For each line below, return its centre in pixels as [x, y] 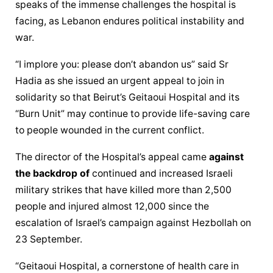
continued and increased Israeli [161, 174]
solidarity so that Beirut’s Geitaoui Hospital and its [128, 97]
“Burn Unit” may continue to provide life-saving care [133, 114]
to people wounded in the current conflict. [110, 130]
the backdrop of [53, 174]
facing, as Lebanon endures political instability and [130, 21]
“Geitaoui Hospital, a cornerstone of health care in [127, 266]
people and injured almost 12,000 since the [112, 207]
